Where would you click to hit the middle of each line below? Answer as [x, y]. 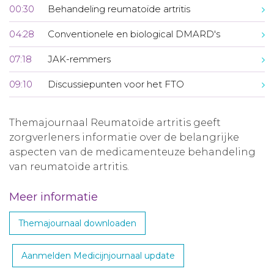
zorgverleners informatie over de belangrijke [124, 137]
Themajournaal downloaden [77, 223]
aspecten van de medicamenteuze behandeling [132, 152]
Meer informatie [54, 197]
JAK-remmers [79, 59]
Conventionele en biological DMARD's [134, 34]
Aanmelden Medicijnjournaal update [98, 256]
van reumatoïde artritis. [70, 167]
